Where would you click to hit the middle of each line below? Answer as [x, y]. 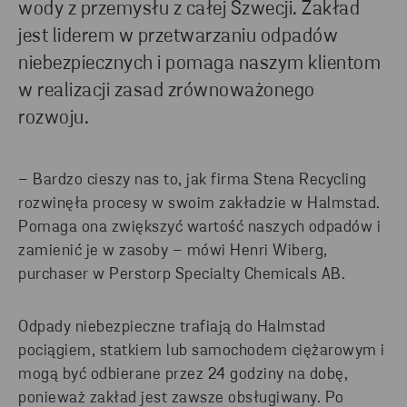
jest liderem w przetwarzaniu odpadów [178, 37]
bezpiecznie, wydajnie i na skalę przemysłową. [184, 21]
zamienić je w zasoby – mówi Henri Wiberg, [173, 252]
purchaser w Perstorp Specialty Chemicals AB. [182, 275]
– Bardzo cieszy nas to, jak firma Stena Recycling [193, 181]
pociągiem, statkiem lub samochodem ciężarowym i [202, 352]
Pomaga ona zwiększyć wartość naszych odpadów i [199, 228]
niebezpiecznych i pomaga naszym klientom [199, 65]
